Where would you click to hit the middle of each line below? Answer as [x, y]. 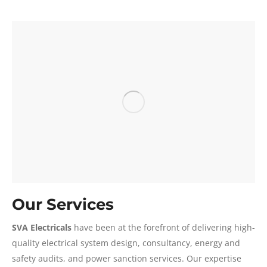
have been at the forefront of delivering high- [163, 227]
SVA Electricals [42, 227]
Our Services [63, 204]
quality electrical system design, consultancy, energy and [126, 243]
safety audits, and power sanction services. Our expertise [127, 258]
